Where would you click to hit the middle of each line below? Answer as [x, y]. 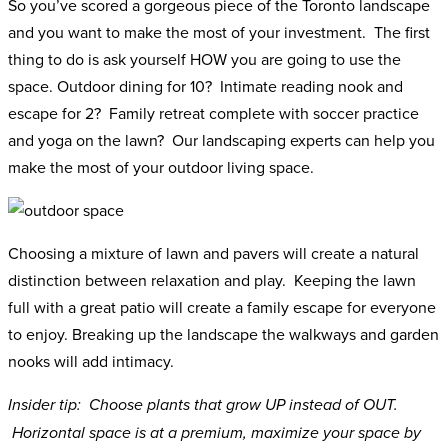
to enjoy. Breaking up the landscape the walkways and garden [223, 334]
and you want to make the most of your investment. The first [219, 32]
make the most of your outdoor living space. [161, 167]
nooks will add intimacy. [91, 361]
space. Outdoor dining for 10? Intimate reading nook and [205, 86]
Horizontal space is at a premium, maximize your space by [214, 434]
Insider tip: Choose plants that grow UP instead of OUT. [203, 406]
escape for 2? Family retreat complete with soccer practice [213, 113]
